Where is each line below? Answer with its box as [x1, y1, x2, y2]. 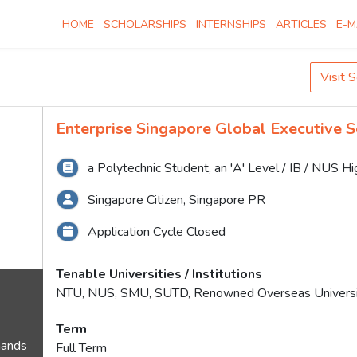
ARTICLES [276, 16, 327, 32]
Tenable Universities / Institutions [56, 265, 263, 283]
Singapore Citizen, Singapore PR [84, 191, 266, 209]
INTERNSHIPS [196, 16, 266, 32]
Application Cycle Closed [84, 223, 226, 241]
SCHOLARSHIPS [104, 16, 186, 32]
